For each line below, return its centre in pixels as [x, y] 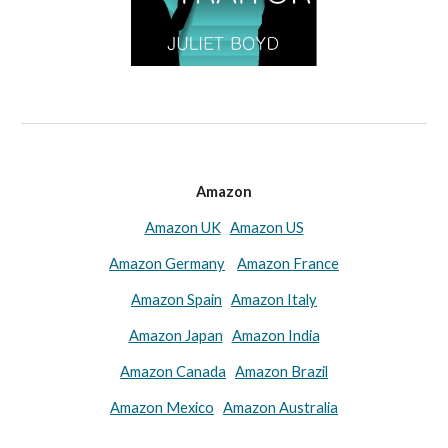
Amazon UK [182, 227]
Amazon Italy [274, 299]
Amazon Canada [173, 371]
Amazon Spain [176, 299]
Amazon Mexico [162, 407]
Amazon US [266, 227]
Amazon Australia [280, 407]
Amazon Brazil [281, 371]
